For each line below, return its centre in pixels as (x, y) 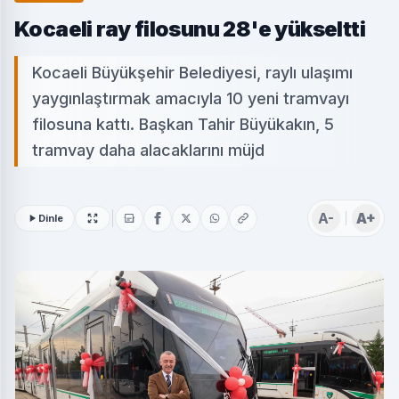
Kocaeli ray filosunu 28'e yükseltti (190, 28)
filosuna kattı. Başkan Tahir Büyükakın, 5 (183, 124)
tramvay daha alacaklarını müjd (148, 150)
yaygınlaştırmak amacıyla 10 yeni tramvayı (191, 98)
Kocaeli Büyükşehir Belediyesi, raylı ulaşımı (192, 72)
